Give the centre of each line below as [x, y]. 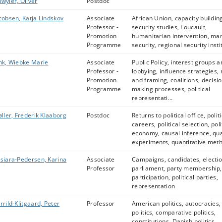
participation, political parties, [175, 177]
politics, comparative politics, [174, 212]
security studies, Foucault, [169, 27]
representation [154, 186]
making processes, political [171, 89]
